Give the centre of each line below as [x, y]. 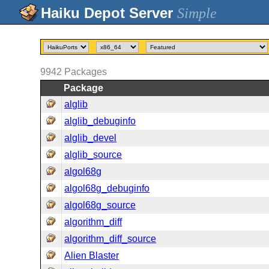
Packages [86, 72]
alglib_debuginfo [100, 121]
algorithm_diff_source [110, 239]
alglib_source [93, 155]
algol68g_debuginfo [107, 188]
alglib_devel [91, 138]
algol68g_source [100, 205]
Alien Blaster [92, 255]
